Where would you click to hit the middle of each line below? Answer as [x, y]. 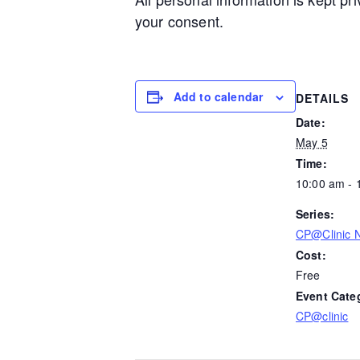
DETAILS [322, 98]
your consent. [180, 21]
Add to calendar [218, 96]
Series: [315, 213]
